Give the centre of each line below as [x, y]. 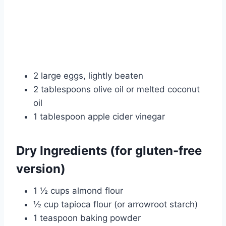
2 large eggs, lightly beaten [88, 76]
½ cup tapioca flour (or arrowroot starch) [116, 205]
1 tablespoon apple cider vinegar [99, 117]
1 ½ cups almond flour [78, 191]
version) [41, 169]
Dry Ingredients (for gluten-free [109, 151]
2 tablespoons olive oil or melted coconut [117, 90]
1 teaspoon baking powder [87, 218]
